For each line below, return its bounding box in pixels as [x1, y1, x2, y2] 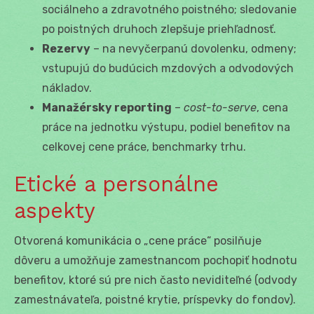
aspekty [14, 198, 95, 223]
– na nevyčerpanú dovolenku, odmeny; [90, 41, 296, 55]
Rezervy [42, 41, 90, 55]
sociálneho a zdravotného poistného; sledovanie [42, 2, 296, 16]
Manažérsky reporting [42, 100, 172, 114]
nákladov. [42, 81, 92, 95]
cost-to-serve [184, 100, 257, 114]
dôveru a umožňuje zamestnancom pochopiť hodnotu [14, 253, 297, 267]
